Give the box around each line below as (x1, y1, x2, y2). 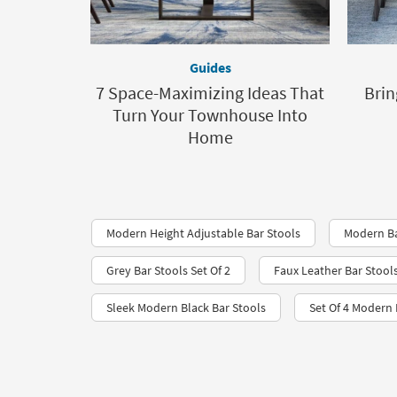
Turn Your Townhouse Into (113, 104, 307, 127)
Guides (189, 58, 231, 77)
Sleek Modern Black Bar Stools (106, 300, 266, 316)
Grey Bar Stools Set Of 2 (106, 262, 230, 279)
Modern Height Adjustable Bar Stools (106, 225, 300, 242)
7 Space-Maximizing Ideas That (96, 82, 324, 105)
